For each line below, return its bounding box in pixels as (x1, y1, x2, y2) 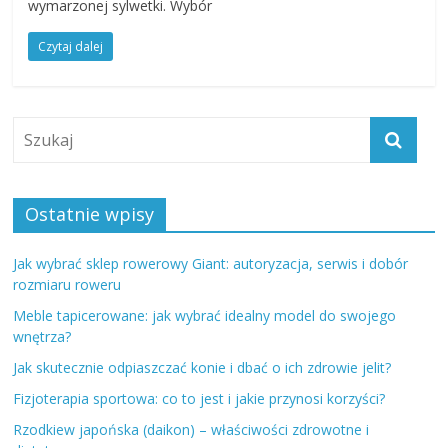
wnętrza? (13, 326, 72, 346)
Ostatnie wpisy (25, 201, 155, 226)
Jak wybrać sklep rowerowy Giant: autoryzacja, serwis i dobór (13, 253, 409, 273)
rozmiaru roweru (13, 274, 122, 294)
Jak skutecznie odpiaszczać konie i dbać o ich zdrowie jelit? (13, 357, 392, 377)
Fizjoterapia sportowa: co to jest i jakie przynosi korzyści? (13, 388, 386, 408)
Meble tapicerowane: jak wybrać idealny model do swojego (13, 305, 397, 325)
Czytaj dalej (38, 37, 104, 55)
